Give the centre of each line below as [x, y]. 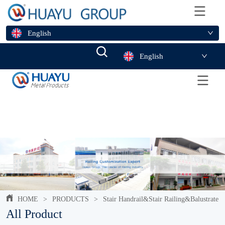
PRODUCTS [71, 199]
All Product [34, 214]
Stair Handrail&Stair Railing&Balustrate [161, 199]
